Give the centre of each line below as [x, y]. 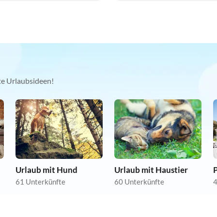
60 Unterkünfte [139, 181]
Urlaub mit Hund [46, 170]
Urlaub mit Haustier [151, 170]
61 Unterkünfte [40, 181]
